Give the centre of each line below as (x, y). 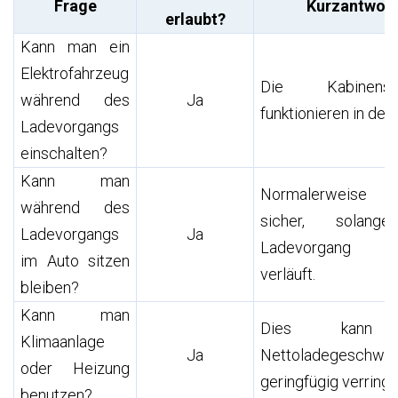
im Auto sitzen (75, 260)
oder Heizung (75, 368)
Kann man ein (75, 46)
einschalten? (64, 153)
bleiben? (50, 287)
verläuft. (288, 274)
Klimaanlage (63, 341)
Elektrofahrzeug (75, 73)
